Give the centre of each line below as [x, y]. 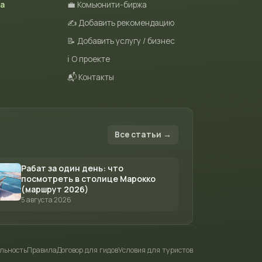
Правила [42, 250]
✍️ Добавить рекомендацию [121, 23]
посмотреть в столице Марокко [88, 179]
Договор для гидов [87, 250]
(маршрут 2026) [54, 189]
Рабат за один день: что [72, 168]
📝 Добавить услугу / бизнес [121, 41]
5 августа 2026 [46, 200]
